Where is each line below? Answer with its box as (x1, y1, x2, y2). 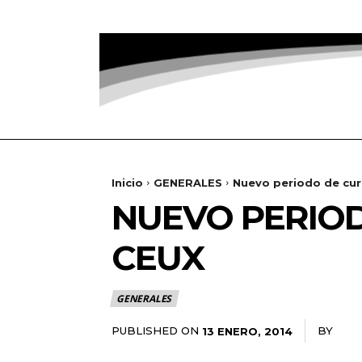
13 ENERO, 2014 (202, 324, 293, 338)
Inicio (112, 175, 143, 189)
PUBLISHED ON (112, 323, 199, 337)
